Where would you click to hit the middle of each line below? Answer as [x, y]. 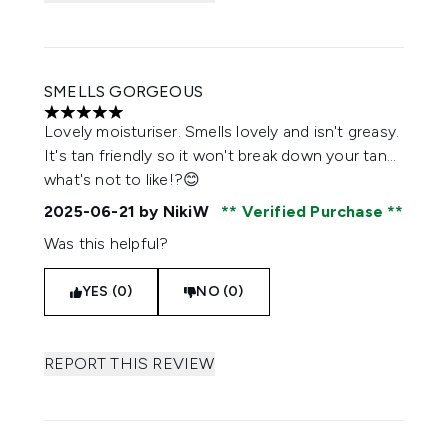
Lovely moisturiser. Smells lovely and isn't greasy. [222, 131]
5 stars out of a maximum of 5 [152, 122]
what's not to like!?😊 [122, 179]
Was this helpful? [106, 243]
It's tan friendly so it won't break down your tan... [220, 155]
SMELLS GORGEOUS [123, 91]
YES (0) [107, 291]
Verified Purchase [312, 211]
